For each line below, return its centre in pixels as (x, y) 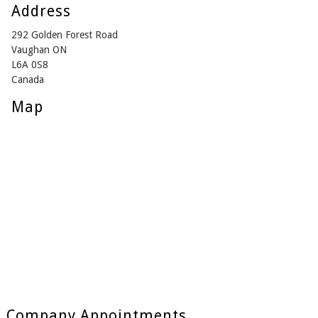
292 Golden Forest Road (64, 35)
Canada (27, 80)
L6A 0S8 (29, 65)
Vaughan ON (39, 50)
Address (41, 11)
